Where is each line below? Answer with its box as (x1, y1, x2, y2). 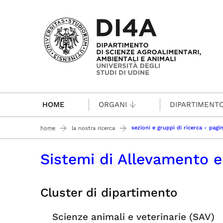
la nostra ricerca (72, 124, 115, 131)
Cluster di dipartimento (40, 186, 177, 200)
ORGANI (99, 100, 127, 109)
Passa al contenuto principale (38, 9, 176, 21)
